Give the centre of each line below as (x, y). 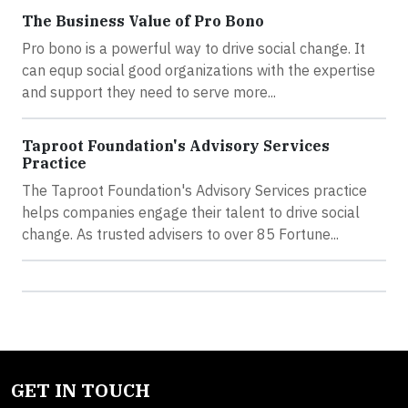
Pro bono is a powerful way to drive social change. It (194, 48)
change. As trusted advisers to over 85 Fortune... (180, 234)
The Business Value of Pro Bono (143, 20)
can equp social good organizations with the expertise (199, 70)
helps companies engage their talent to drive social (191, 212)
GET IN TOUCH (81, 390)
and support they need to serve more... (149, 92)
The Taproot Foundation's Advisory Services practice (194, 190)
